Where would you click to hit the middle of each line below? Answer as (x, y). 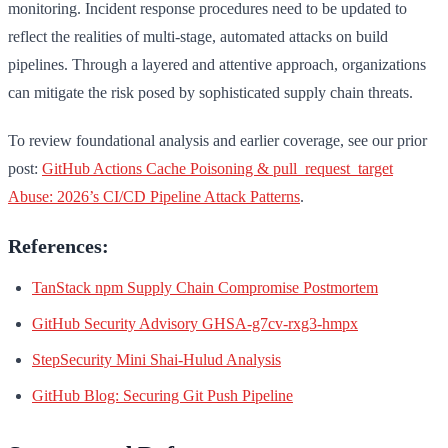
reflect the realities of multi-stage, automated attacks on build (198, 36)
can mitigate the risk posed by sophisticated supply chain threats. (210, 92)
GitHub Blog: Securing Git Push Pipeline (162, 395)
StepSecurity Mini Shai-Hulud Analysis (156, 359)
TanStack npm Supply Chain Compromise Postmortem (205, 287)
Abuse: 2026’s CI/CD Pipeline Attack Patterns (154, 196)
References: (58, 245)
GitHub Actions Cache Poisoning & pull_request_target (217, 168)
